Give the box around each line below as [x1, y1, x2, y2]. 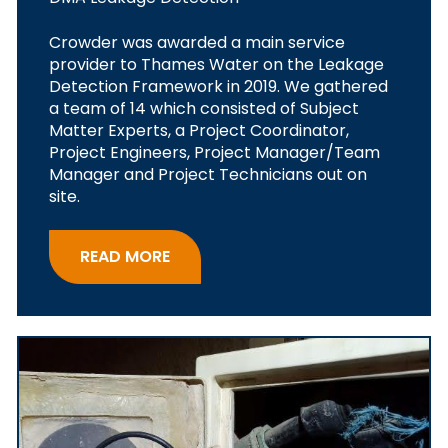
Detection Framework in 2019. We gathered [49, 74, 388, 98]
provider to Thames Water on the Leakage [49, 52, 384, 76]
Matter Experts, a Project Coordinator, [49, 118, 349, 142]
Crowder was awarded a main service [49, 30, 345, 54]
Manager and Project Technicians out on [49, 162, 367, 186]
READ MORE [80, 244, 170, 268]
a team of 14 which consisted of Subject [49, 96, 359, 120]
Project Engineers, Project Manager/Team [49, 140, 380, 164]
